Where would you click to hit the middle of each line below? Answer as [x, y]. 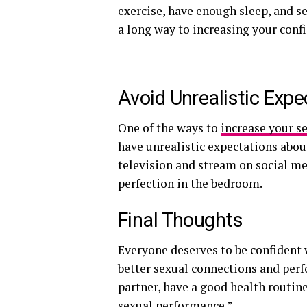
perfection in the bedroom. [190, 183]
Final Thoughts [180, 220]
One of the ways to [169, 128]
